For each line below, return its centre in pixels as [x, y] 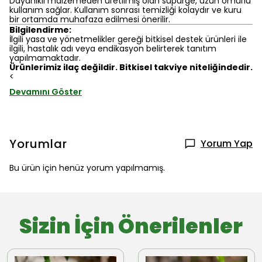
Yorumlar [38, 144]
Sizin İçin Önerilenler [131, 226]
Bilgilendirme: [40, 30]
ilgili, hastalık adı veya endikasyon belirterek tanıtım [113, 49]
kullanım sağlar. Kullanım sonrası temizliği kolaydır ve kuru [125, 10]
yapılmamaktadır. [45, 58]
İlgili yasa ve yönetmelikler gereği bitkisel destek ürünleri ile [128, 39]
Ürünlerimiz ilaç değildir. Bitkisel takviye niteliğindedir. [131, 67]
